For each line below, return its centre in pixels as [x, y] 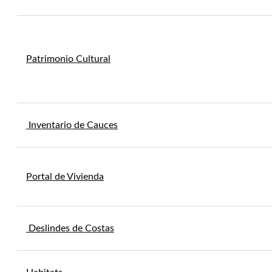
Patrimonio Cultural [68, 59]
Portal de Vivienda [65, 177]
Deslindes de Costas [70, 228]
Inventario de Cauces [72, 125]
